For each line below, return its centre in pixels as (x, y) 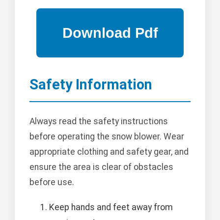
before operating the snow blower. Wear (107, 137)
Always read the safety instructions (99, 122)
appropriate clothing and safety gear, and (109, 152)
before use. (52, 182)
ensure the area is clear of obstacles (101, 167)
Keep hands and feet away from (111, 207)
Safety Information (91, 85)
